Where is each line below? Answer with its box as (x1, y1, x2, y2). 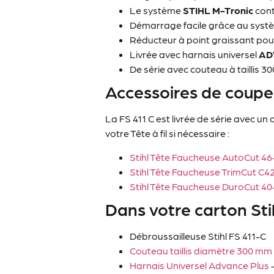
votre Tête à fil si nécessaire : (105, 127, 230, 139)
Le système (130, 4, 183, 17)
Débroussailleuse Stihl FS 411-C (130, 229, 267, 242)
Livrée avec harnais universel (130, 48, 259, 61)
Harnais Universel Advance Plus (130, 259, 270, 271)
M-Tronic (212, 4, 254, 17)
